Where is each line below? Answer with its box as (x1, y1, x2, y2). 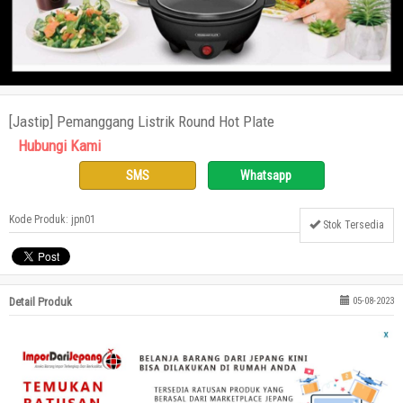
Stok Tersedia (320, 219, 384, 231)
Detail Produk (9, 295, 72, 309)
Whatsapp (240, 168, 291, 183)
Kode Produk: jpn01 (9, 213, 95, 226)
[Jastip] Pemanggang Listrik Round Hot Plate (9, 112, 274, 130)
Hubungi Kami (18, 137, 101, 155)
